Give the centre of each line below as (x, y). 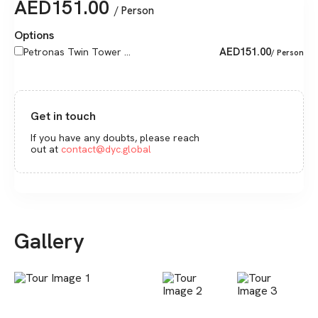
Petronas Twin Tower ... (77, 52)
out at (45, 149)
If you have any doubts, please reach (115, 137)
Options (34, 35)
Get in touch (64, 116)
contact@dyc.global (106, 149)
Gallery (49, 241)
